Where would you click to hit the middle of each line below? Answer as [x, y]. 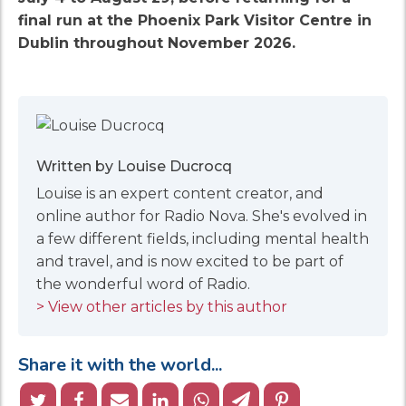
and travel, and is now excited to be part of [190, 261]
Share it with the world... [120, 364]
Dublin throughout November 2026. [157, 43]
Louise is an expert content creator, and [180, 193]
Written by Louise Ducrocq [134, 166]
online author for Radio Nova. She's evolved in [202, 216]
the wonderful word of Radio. [143, 284]
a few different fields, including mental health [203, 238]
